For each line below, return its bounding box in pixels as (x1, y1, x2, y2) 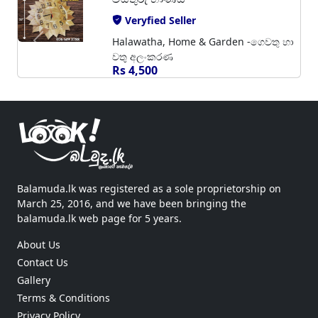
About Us (17, 237, 60, 251)
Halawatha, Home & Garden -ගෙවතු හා (111, 34, 294, 48)
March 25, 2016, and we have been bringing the (17, 196, 246, 210)
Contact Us (17, 255, 68, 269)
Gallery (17, 273, 50, 287)
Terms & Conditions (17, 290, 110, 305)
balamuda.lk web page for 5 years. (17, 211, 182, 225)
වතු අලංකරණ (111, 49, 173, 63)
